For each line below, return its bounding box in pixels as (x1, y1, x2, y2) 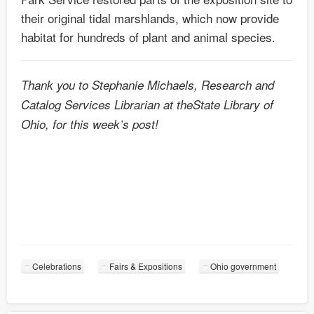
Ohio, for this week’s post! (21, 116, 158, 133)
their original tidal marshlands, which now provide (21, 9, 279, 27)
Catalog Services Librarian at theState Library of (21, 96, 273, 114)
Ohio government (210, 260, 276, 273)
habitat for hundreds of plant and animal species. (21, 28, 275, 46)
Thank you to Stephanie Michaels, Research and (21, 76, 274, 94)
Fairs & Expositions (109, 260, 182, 273)
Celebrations (32, 260, 81, 273)
